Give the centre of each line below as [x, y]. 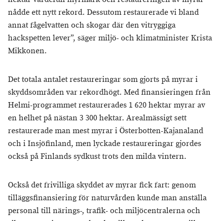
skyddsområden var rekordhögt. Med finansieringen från [109, 92]
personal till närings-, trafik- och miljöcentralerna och [104, 211]
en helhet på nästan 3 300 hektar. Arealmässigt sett [97, 118]
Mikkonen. [27, 51]
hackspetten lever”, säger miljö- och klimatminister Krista [110, 38]
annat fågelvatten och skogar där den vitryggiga [92, 25]
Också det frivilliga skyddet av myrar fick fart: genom [102, 185]
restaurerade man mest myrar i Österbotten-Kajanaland [106, 131]
